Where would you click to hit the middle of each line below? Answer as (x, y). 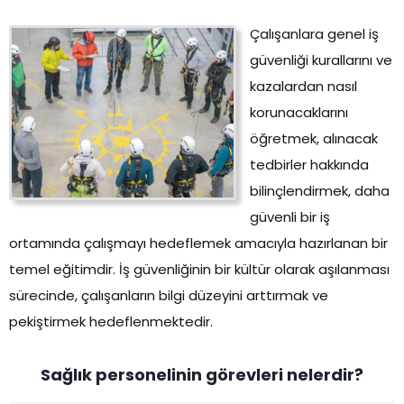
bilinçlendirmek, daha (320, 191)
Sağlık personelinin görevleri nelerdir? (202, 375)
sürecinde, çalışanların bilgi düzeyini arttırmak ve (169, 296)
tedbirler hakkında (309, 165)
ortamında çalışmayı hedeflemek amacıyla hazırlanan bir (198, 243)
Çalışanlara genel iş (314, 34)
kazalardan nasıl (303, 87)
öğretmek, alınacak (314, 139)
